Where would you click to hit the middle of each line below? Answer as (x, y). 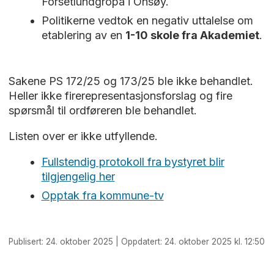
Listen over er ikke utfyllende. (83, 136)
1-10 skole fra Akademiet (192, 35)
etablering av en (83, 35)
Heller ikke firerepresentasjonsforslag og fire (120, 96)
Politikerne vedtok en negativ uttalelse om (147, 21)
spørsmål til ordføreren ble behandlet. (102, 111)
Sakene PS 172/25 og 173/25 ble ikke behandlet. (131, 81)
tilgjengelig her (78, 177)
